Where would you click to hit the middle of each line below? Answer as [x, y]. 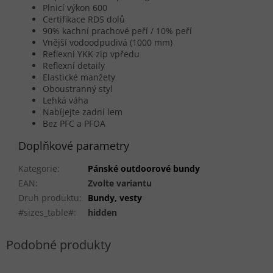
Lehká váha [66, 101]
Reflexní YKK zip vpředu [91, 54]
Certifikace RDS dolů [84, 19]
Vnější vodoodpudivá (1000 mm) [108, 43]
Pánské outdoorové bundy [144, 169]
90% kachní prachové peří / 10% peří [117, 31]
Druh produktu [49, 198]
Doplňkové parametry [74, 146]
